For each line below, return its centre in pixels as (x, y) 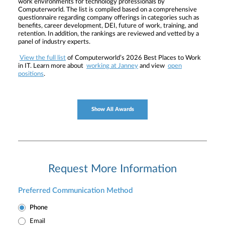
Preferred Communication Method (75, 190)
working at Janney (112, 66)
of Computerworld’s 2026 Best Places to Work (133, 58)
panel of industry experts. (54, 42)
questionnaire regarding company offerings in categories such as (109, 18)
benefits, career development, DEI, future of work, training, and (108, 26)
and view (152, 66)
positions (31, 74)
